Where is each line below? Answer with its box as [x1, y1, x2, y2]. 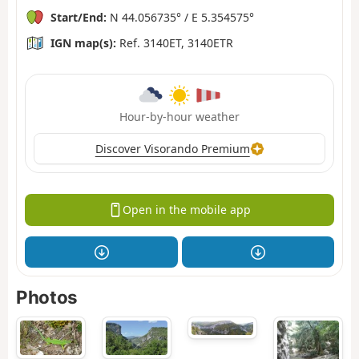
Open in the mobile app [122, 202, 251, 218]
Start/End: [50, 9, 107, 25]
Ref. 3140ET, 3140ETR [116, 34, 233, 50]
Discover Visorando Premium [95, 140, 250, 156]
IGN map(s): [50, 34, 116, 50]
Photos [16, 286, 78, 309]
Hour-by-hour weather [119, 108, 240, 124]
